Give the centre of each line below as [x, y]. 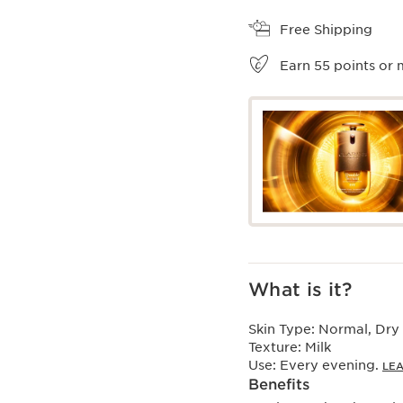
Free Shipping [326, 30]
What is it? [300, 289]
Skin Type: [283, 329]
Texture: [277, 347]
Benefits [279, 384]
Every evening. [331, 365]
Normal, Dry [359, 329]
